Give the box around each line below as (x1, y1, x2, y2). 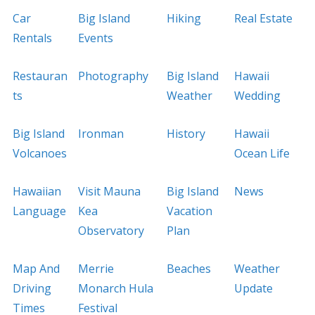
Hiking (167, 11, 202, 26)
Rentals (13, 30, 53, 46)
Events (78, 30, 114, 46)
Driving (13, 281, 52, 296)
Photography (78, 68, 149, 84)
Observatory (78, 223, 145, 238)
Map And (13, 261, 60, 276)
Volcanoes (13, 146, 67, 161)
